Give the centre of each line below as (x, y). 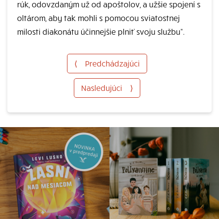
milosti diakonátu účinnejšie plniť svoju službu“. (101, 31)
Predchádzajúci (112, 63)
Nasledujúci (102, 88)
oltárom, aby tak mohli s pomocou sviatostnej (99, 18)
